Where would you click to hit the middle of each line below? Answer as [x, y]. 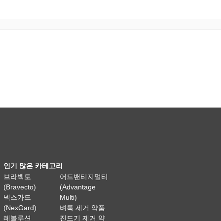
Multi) [69, 197]
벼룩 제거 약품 [83, 208]
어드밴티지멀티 [84, 177]
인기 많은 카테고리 [33, 166]
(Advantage [78, 187]
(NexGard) [20, 208]
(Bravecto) [20, 187]
